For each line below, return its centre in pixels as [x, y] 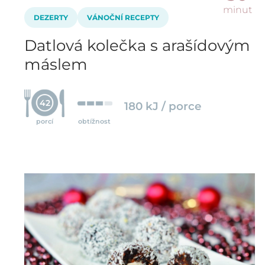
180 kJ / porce [163, 106]
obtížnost [95, 121]
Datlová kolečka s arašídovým [137, 45]
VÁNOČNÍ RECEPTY [123, 17]
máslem [56, 64]
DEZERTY [51, 17]
